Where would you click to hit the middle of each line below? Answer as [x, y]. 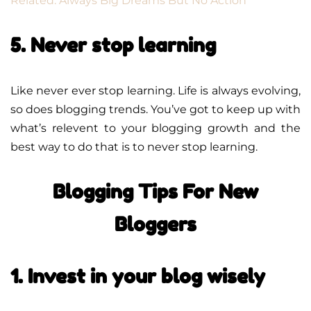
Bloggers [155, 224]
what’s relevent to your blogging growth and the [155, 128]
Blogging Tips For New [155, 191]
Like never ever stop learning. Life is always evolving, [155, 90]
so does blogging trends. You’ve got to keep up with [155, 109]
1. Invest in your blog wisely [138, 276]
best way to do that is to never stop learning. [134, 146]
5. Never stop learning [113, 45]
